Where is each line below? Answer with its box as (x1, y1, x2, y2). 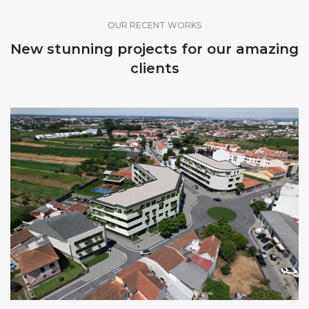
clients (130, 60, 179, 77)
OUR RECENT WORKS (108, 20, 201, 31)
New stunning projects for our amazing (10, 41, 299, 58)
